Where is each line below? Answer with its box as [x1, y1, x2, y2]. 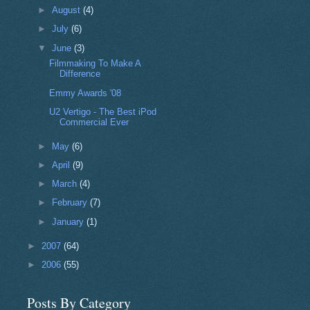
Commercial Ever [59, 116, 129, 127]
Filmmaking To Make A [48, 58, 140, 69]
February [51, 197, 90, 208]
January [51, 216, 86, 227]
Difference [59, 69, 100, 80]
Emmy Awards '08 [48, 87, 121, 98]
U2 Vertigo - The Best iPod [48, 106, 156, 117]
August [51, 5, 83, 16]
